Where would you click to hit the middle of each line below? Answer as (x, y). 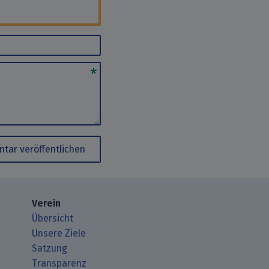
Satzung (50, 248)
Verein (47, 203)
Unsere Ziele (59, 233)
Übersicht (53, 218)
